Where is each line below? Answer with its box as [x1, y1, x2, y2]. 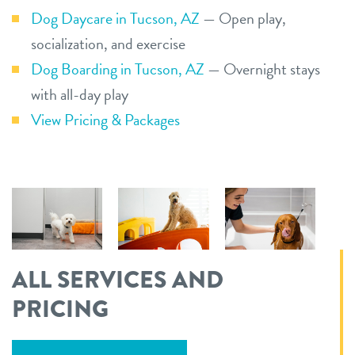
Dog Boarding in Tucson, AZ [31, 57, 204, 82]
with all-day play [31, 82, 128, 107]
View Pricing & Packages [31, 108, 180, 132]
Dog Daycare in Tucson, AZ [31, 6, 200, 31]
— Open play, [200, 6, 286, 31]
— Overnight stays [204, 57, 320, 82]
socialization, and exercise [31, 32, 185, 56]
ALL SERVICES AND [12, 262, 223, 298]
